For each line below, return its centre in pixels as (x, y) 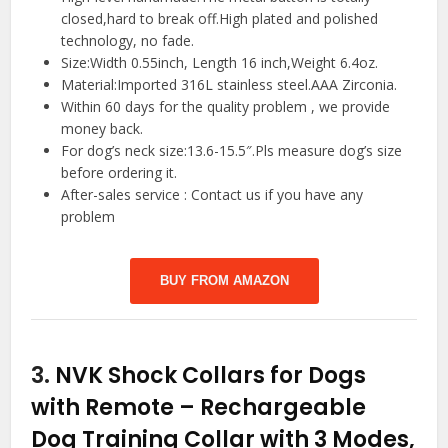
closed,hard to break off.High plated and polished (220, 19)
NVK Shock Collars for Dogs (211, 376)
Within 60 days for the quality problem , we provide (226, 107)
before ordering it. (119, 173)
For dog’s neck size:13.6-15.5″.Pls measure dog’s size (232, 151)
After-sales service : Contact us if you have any (212, 195)
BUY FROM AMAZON (224, 281)
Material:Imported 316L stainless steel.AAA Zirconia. (229, 85)
